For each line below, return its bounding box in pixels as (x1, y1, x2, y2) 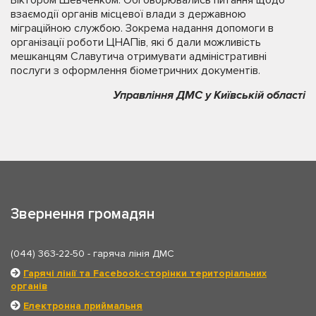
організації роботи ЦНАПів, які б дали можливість (11, 35, 261, 49)
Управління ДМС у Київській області (114, 87, 305, 102)
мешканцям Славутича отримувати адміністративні (11, 49, 267, 63)
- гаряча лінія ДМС (85, 247, 174, 260)
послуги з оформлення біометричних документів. (11, 63, 260, 78)
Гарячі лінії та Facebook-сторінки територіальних (23, 267, 267, 279)
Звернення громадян (11, 205, 154, 223)
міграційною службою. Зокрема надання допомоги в (11, 20, 274, 35)
